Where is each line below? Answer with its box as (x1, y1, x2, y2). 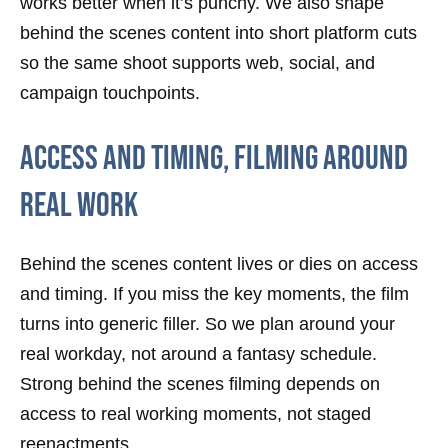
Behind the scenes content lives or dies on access (20, 254, 418, 275)
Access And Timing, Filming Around (20, 138, 408, 180)
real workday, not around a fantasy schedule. (20, 344, 377, 365)
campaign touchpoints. (20, 83, 200, 104)
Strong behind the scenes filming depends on (20, 374, 380, 395)
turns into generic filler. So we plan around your (20, 314, 395, 335)
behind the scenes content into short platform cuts (20, 23, 417, 44)
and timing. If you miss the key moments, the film (20, 284, 409, 305)
